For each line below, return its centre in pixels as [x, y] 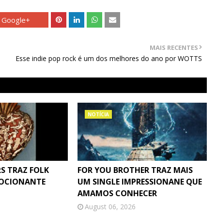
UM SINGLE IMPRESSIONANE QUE [139, 182]
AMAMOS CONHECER [117, 193]
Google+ [15, 20]
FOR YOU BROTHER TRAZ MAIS [135, 170]
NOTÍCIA [98, 114]
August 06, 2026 [110, 207]
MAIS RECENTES [174, 47]
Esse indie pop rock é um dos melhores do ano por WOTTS [108, 58]
